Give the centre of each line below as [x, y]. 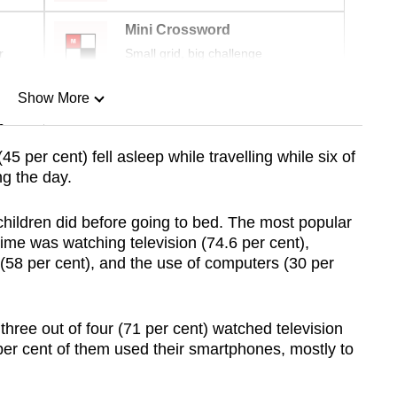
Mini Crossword [178, 30]
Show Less [53, 189]
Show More [53, 98]
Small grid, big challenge [194, 54]
